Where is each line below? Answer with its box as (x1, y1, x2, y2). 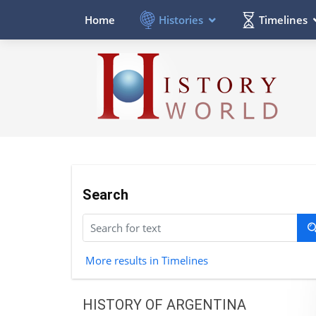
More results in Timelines (85, 253, 208, 267)
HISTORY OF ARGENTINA (83, 296, 246, 313)
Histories (159, 12, 203, 27)
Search (83, 186, 128, 203)
